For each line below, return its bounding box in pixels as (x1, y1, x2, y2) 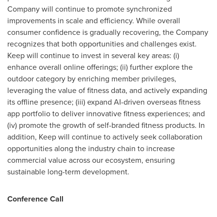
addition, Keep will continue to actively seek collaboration (7, 131, 202, 142)
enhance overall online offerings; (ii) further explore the (7, 62, 193, 72)
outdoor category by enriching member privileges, (7, 73, 176, 84)
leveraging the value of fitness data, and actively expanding (7, 85, 207, 95)
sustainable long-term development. (7, 166, 129, 177)
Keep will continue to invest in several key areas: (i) (7, 50, 179, 61)
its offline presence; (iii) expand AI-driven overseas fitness (7, 96, 201, 107)
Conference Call (7, 193, 63, 204)
